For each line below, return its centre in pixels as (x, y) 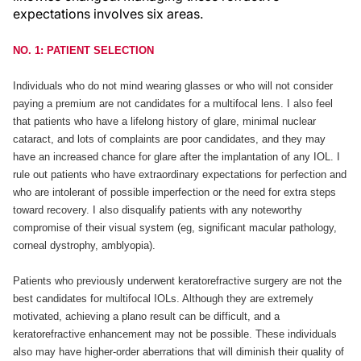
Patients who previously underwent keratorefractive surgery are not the (177, 281)
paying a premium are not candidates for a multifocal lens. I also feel (173, 104)
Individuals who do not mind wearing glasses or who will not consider (173, 86)
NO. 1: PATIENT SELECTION (83, 50)
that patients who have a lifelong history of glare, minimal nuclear (164, 121)
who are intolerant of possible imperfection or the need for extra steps (174, 192)
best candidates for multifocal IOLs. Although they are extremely (163, 299)
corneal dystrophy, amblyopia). (84, 245)
